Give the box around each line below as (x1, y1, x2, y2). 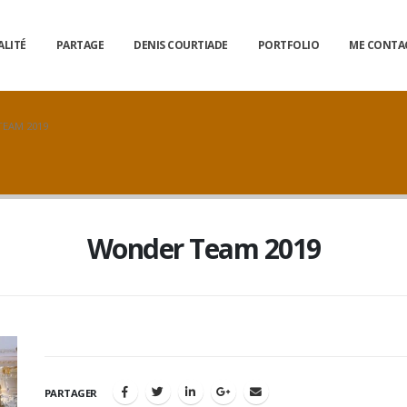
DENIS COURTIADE (134, 37, 228, 53)
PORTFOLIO (257, 37, 319, 53)
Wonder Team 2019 (86, 230, 321, 267)
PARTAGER (45, 386, 97, 400)
